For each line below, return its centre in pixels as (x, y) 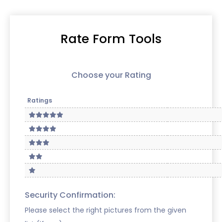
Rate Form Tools (111, 39)
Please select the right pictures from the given (106, 210)
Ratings (40, 100)
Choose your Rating (111, 75)
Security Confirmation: (70, 195)
